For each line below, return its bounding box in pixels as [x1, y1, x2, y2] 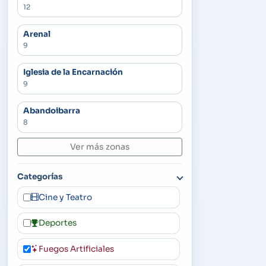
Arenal [23, 28, 50, 39]
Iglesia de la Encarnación [23, 67, 123, 78]
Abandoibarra [23, 106, 80, 116]
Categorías [17, 171, 62, 182]
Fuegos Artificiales [38, 244, 114, 255]
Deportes [38, 218, 77, 229]
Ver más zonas [69, 141, 130, 152]
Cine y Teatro [38, 192, 92, 202]
